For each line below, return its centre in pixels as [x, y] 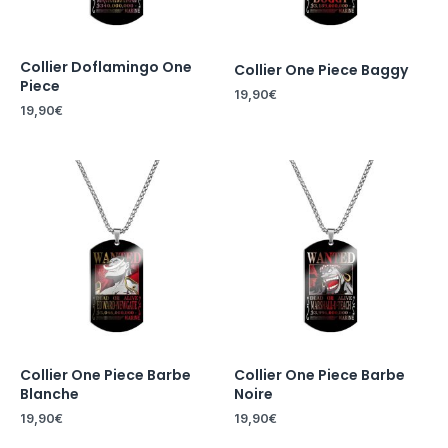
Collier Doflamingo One [106, 67]
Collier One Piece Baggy [321, 70]
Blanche [49, 393]
